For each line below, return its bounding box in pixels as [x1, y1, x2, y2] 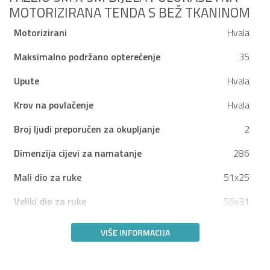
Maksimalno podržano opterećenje [14, 49, 160, 64]
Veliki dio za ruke [14, 194, 86, 209]
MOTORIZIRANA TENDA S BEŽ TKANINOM [9, 2, 250, 24]
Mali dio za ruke [14, 170, 81, 185]
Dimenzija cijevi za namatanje [14, 146, 142, 161]
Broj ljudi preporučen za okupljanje [14, 122, 160, 137]
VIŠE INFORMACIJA [100, 226, 170, 239]
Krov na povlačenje [14, 98, 93, 113]
